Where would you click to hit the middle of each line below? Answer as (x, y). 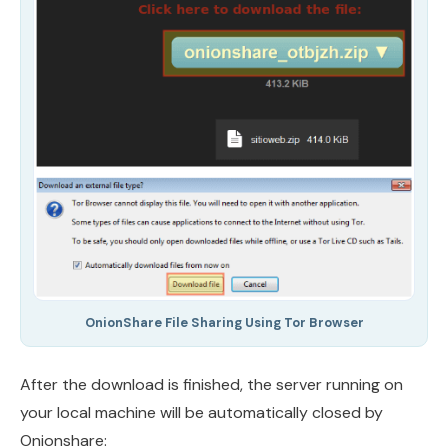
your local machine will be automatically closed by (201, 412)
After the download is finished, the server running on (211, 384)
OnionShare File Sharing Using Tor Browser (224, 322)
